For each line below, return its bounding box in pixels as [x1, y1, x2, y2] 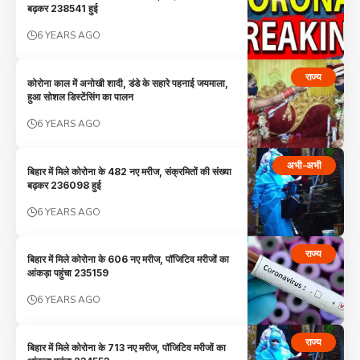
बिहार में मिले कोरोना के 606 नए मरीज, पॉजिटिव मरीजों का [27, 253, 230, 266]
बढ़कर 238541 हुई [27, 2, 99, 14]
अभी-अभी [287, 159, 321, 172]
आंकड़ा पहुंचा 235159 [27, 267, 109, 280]
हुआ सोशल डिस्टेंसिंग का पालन [27, 90, 134, 103]
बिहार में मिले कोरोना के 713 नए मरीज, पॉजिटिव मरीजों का [27, 342, 227, 354]
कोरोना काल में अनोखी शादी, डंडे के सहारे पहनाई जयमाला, [27, 76, 229, 89]
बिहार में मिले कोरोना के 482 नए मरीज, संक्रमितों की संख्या [27, 165, 232, 178]
